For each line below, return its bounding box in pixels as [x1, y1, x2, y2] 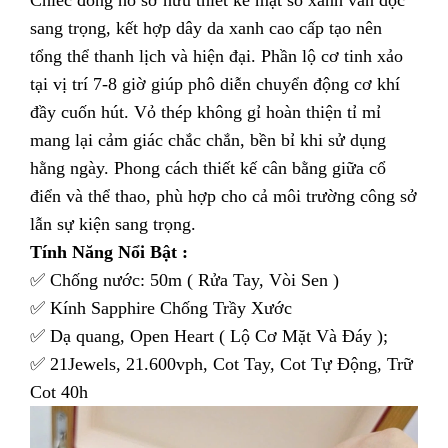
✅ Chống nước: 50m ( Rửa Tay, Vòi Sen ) [30, 270, 339, 291]
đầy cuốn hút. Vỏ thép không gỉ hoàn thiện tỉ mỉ [30, 102, 381, 123]
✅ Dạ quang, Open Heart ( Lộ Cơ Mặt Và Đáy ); [30, 326, 388, 347]
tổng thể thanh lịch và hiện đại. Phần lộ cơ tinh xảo [30, 46, 403, 67]
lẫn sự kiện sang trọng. [30, 214, 196, 235]
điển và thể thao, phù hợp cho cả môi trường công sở [30, 186, 417, 207]
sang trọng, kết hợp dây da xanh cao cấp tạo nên [30, 18, 382, 39]
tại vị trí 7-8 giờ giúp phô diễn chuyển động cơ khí [30, 74, 400, 95]
